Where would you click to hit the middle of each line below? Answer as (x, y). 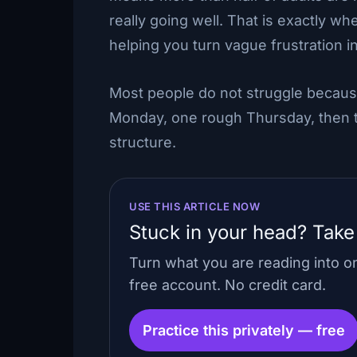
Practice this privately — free (244, 330)
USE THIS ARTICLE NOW (195, 206)
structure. (143, 142)
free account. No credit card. (228, 284)
